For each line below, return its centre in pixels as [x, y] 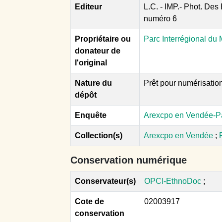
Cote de [89, 201]
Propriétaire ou [103, 39]
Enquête [91, 115]
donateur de [98, 51]
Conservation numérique [129, 160]
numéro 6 [160, 18]
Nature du [93, 83]
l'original [91, 62]
